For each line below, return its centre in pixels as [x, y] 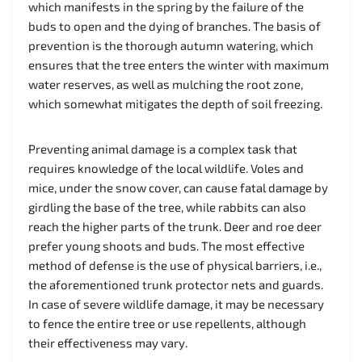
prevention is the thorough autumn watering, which [171, 45]
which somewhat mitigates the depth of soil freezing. [175, 103]
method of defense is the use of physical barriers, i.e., [175, 265]
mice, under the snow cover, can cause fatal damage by [178, 187]
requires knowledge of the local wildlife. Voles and [166, 168]
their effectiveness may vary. [108, 342]
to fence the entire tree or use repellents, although [167, 323]
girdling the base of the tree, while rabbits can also [167, 206]
